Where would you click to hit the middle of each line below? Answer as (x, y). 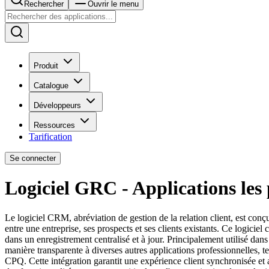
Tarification (50, 137)
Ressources (54, 125)
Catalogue (51, 86)
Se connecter (33, 158)
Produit (46, 66)
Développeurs (57, 105)
